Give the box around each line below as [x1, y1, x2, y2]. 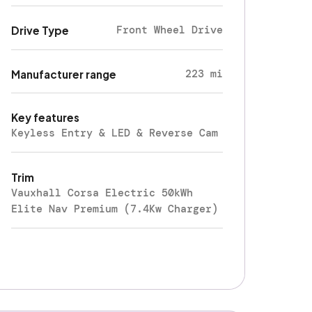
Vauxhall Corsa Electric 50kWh [11, 185, 194, 200]
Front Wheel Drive [116, 23, 224, 38]
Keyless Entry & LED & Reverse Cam [11, 126, 219, 141]
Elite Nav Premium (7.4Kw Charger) [11, 201, 219, 216]
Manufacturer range [11, 67, 117, 81]
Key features [11, 111, 80, 125]
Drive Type [11, 24, 70, 38]
